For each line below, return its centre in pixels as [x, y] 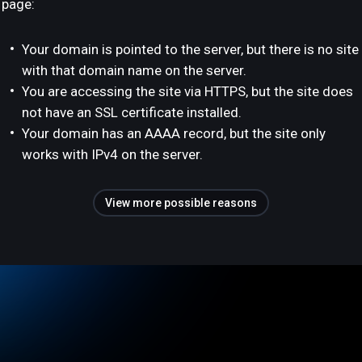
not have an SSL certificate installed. [132, 112]
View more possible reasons [181, 203]
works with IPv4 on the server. [112, 154]
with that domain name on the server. [134, 70]
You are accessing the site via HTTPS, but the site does [187, 91]
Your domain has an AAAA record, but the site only [174, 133]
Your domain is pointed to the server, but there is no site [190, 49]
